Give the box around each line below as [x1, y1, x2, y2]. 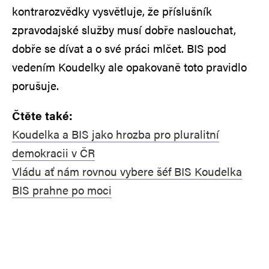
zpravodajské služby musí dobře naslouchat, [12, 21, 236, 38]
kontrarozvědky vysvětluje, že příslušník [12, 2, 212, 19]
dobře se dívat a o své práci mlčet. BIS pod [12, 40, 226, 56]
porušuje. [12, 77, 59, 94]
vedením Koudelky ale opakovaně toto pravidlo [12, 58, 247, 75]
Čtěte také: [12, 107, 73, 124]
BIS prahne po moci [12, 181, 112, 198]
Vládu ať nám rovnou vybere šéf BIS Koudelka [12, 163, 242, 180]
